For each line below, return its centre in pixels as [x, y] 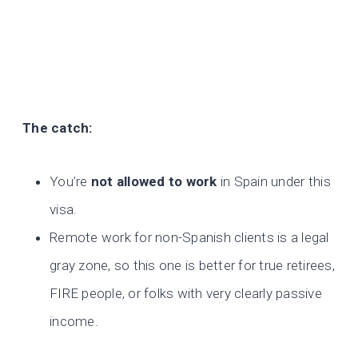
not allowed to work [154, 182]
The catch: [58, 128]
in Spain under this [274, 182]
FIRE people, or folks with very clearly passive [186, 294]
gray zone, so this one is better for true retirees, [193, 266]
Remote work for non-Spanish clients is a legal [189, 238]
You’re [70, 182]
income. [74, 322]
